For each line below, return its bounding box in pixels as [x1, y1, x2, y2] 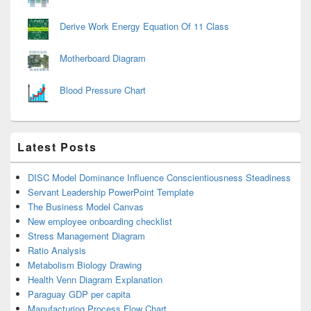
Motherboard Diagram [60, 51, 146, 65]
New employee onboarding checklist [28, 215, 172, 228]
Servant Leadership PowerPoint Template [28, 185, 194, 199]
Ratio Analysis [28, 244, 86, 258]
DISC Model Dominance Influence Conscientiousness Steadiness [28, 171, 291, 185]
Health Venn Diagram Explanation [28, 273, 162, 287]
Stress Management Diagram [28, 229, 145, 243]
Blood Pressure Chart [60, 83, 146, 97]
